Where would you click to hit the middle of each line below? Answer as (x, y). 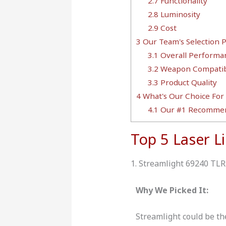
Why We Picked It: (173, 190)
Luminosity (179, 14)
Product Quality (188, 82)
